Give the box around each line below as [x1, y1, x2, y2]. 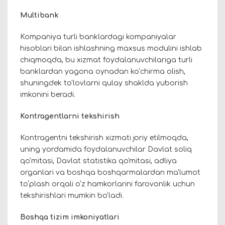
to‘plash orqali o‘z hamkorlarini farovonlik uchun [20, 180, 195, 188]
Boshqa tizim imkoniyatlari [20, 213, 120, 221]
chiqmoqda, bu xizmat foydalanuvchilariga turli [20, 56, 192, 64]
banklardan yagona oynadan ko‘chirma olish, [20, 68, 185, 76]
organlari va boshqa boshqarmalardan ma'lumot [20, 169, 200, 177]
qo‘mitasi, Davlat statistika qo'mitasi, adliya [20, 157, 177, 165]
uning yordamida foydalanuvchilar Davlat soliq [20, 146, 192, 154]
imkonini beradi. [20, 91, 75, 99]
